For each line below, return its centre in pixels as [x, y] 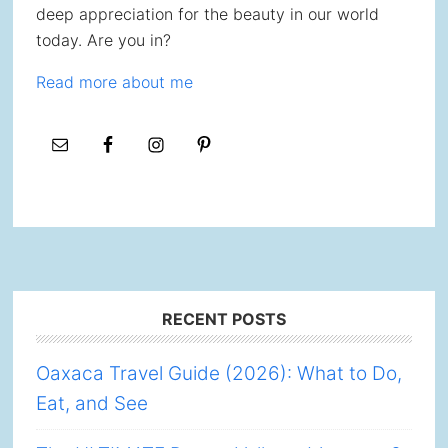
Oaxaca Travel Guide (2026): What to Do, [218, 373]
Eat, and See [91, 403]
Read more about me [114, 82]
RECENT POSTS [223, 319]
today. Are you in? [103, 40]
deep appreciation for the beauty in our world [207, 14]
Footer [77, 325]
